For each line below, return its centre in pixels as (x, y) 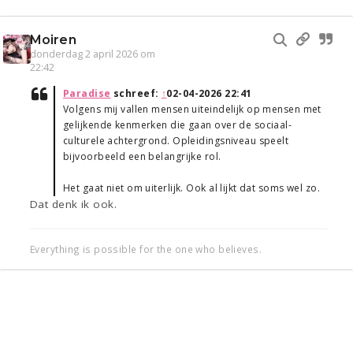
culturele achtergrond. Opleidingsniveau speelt (176, 141)
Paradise (87, 94)
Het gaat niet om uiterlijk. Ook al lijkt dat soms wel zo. (192, 188)
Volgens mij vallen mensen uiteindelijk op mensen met (192, 110)
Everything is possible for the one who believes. (146, 249)
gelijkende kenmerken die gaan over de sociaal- (178, 125)
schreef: (136, 94)
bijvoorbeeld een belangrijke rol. (142, 157)
